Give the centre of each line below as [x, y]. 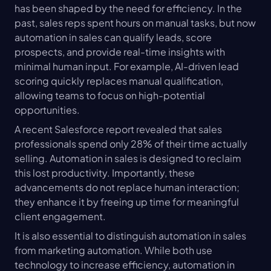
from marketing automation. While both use [113, 250]
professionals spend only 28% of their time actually [131, 144]
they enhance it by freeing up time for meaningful [127, 202]
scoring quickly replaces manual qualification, [119, 81]
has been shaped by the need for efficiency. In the [128, 8]
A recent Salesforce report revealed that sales [118, 129]
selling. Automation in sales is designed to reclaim [128, 158]
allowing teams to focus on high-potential [110, 96]
